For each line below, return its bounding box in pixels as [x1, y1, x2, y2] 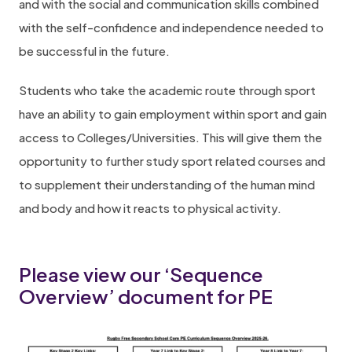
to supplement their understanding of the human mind [19, 177, 315, 192]
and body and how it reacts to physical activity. [19, 200, 281, 215]
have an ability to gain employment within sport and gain [19, 106, 327, 121]
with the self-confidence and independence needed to [19, 20, 324, 35]
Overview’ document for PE [19, 284, 273, 308]
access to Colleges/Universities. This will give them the [19, 130, 322, 145]
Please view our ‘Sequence [19, 262, 263, 286]
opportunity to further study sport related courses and [19, 153, 325, 168]
